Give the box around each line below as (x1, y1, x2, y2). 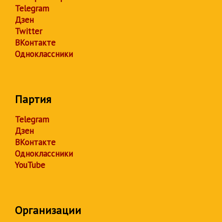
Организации (15, 203, 81, 217)
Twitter (15, 26, 42, 37)
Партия (15, 92, 51, 106)
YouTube (15, 160, 45, 170)
